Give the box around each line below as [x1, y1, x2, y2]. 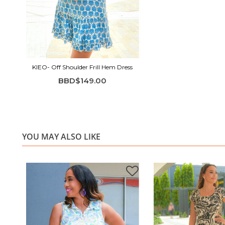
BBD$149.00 [58, 76, 106, 86]
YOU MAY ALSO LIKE [22, 131, 100, 143]
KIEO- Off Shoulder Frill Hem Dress [32, 63, 133, 71]
